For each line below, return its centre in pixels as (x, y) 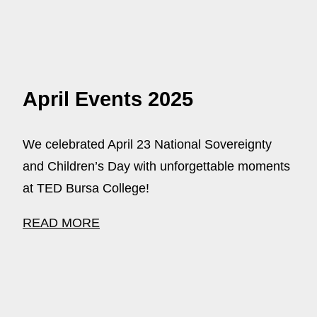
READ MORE (61, 223)
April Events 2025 (108, 99)
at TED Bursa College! (86, 189)
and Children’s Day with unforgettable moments (156, 167)
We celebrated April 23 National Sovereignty (147, 145)
